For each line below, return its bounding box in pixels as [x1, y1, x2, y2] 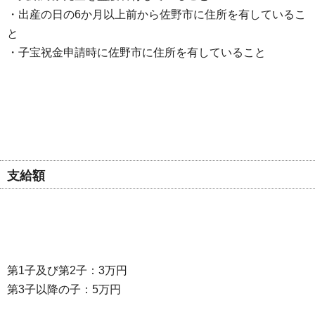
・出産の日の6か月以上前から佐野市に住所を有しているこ [7, 8, 306, 20]
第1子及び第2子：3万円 [7, 264, 127, 276]
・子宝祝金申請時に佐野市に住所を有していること [7, 46, 266, 58]
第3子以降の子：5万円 [7, 283, 121, 295]
